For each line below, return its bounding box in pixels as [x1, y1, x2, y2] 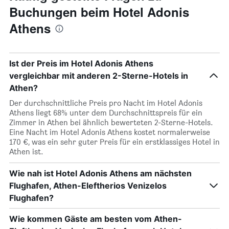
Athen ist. [9, 147, 43, 156]
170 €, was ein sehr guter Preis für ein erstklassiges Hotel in [9, 137, 220, 147]
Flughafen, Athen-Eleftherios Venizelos [9, 180, 167, 191]
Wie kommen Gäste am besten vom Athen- [9, 214, 182, 224]
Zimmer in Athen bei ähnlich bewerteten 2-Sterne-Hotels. [9, 118, 213, 127]
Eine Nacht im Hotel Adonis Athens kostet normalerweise [9, 127, 210, 137]
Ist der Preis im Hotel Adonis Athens [9, 58, 153, 68]
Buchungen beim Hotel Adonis [9, 3, 189, 20]
